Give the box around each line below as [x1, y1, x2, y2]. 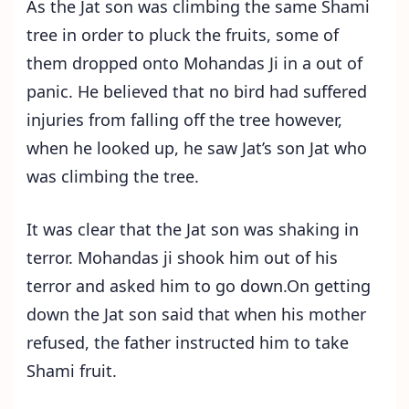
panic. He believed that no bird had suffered [26, 80, 367, 103]
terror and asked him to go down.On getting [26, 275, 371, 298]
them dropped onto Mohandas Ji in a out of [26, 52, 362, 75]
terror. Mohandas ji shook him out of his [26, 246, 338, 269]
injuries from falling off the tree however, [26, 109, 342, 131]
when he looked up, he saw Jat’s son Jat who [26, 137, 367, 160]
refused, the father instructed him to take [26, 331, 349, 354]
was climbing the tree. [26, 165, 199, 188]
